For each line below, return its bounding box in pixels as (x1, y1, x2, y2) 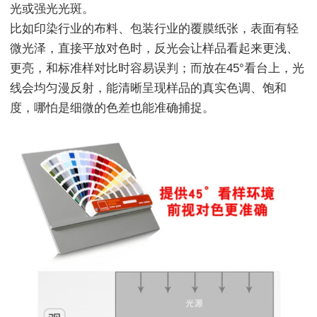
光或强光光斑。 (10, 2, 94, 16)
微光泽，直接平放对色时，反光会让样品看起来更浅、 (10, 42, 299, 56)
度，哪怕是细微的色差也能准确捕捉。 (10, 101, 214, 115)
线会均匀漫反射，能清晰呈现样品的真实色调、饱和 (10, 81, 287, 96)
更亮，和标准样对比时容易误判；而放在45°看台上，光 (10, 62, 304, 76)
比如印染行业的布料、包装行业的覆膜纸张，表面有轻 (10, 22, 299, 36)
